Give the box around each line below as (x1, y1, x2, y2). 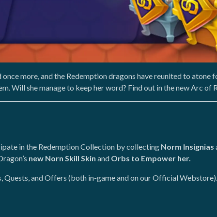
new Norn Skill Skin (29, 154, 96, 163)
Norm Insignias (161, 142, 214, 151)
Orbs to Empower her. (109, 154, 191, 163)
